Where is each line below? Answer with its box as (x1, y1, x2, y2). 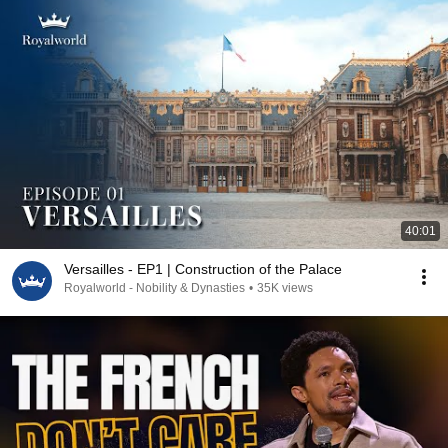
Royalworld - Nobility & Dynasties (64, 281, 245, 295)
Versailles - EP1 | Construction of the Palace (64, 261, 342, 277)
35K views (257, 281, 313, 295)
